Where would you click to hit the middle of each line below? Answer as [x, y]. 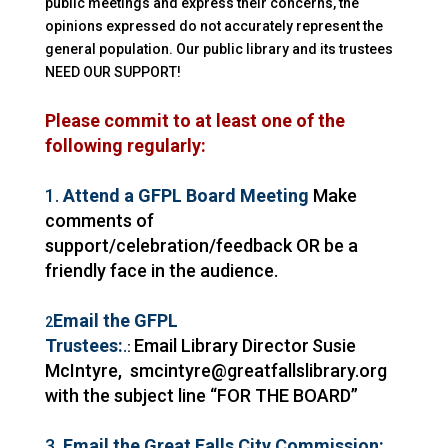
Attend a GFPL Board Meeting [185, 196]
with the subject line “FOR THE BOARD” [201, 396]
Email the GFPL [115, 321]
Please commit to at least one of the [194, 121]
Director [273, 346]
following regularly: [125, 146]
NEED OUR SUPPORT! [112, 72]
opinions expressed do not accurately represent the [213, 26]
